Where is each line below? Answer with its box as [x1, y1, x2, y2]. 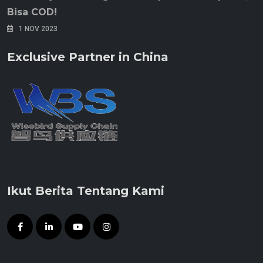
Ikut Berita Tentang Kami [7, 184, 164, 198]
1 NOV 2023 [17, 25, 58, 33]
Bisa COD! [7, 6, 57, 18]
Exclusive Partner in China [7, 50, 168, 65]
